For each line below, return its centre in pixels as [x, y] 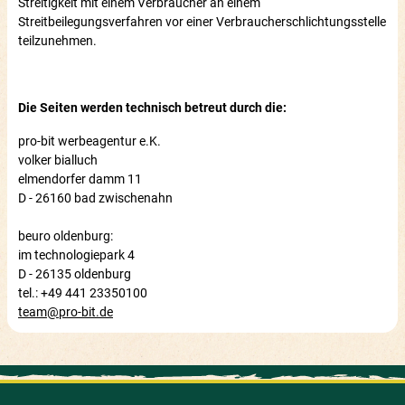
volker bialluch [58, 160]
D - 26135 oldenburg [75, 273]
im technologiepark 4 [76, 254]
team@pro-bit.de [66, 311]
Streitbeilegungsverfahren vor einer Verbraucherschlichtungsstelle [202, 21]
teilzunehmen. [57, 40]
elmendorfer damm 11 [80, 179]
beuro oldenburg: [66, 235]
